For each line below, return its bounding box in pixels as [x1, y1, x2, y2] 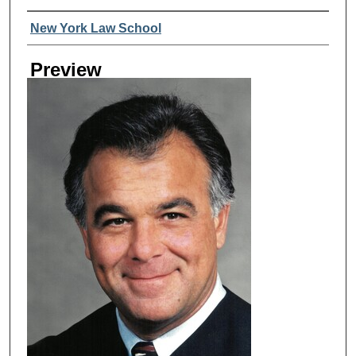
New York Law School [29, 21, 161, 35]
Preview [29, 58, 102, 80]
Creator [26, 15, 90, 37]
